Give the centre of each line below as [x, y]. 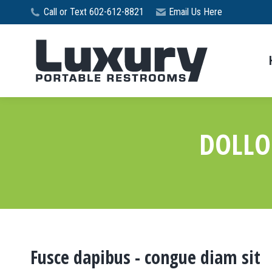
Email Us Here [196, 12]
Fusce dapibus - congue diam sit [145, 257]
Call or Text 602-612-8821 [93, 12]
